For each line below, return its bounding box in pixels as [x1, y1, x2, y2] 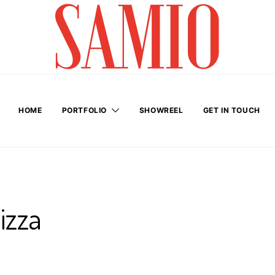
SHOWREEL [139, 106, 184, 115]
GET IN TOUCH [203, 106, 260, 115]
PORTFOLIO [61, 106, 107, 115]
